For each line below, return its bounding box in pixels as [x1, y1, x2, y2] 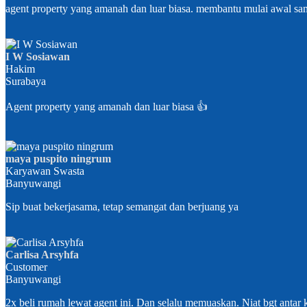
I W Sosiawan [5, 51, 70, 63]
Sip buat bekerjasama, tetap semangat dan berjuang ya [5, 201, 238, 213]
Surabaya [5, 75, 46, 88]
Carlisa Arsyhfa [5, 249, 79, 261]
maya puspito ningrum [5, 153, 111, 165]
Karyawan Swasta [5, 165, 84, 177]
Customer [5, 261, 47, 273]
